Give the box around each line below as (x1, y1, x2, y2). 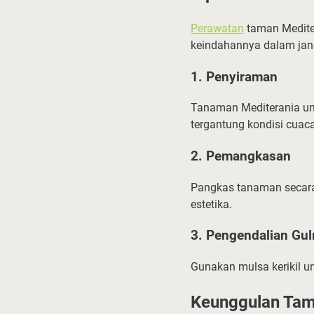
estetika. (191, 197, 232, 211)
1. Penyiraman (191, 69, 278, 85)
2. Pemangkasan (191, 149, 291, 164)
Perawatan (191, 21, 244, 35)
